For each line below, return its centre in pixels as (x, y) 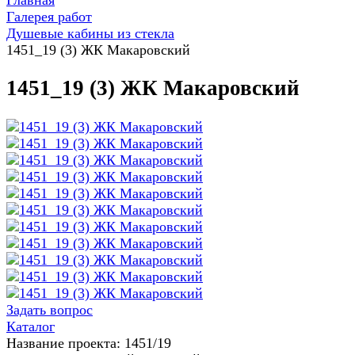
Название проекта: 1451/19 (89, 343)
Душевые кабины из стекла (90, 33)
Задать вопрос (50, 309)
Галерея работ (49, 17)
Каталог (31, 326)
